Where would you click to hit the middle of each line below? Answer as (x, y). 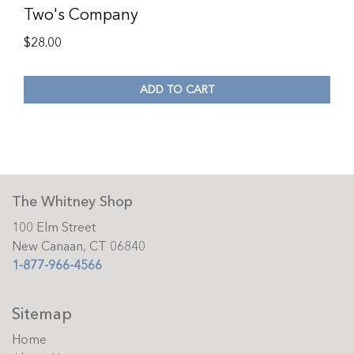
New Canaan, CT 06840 (79, 247)
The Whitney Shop (72, 202)
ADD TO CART (177, 89)
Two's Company (81, 15)
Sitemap (42, 314)
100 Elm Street (54, 228)
